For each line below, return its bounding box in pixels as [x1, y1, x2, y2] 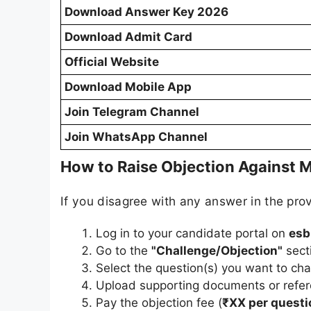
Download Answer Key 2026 [65, 5, 228, 19]
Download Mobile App [65, 80, 192, 94]
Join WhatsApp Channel [65, 130, 208, 144]
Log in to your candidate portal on [96, 226, 289, 240]
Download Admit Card [65, 30, 192, 44]
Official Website [65, 55, 159, 69]
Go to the [96, 243, 151, 258]
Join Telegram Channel [65, 105, 199, 119]
